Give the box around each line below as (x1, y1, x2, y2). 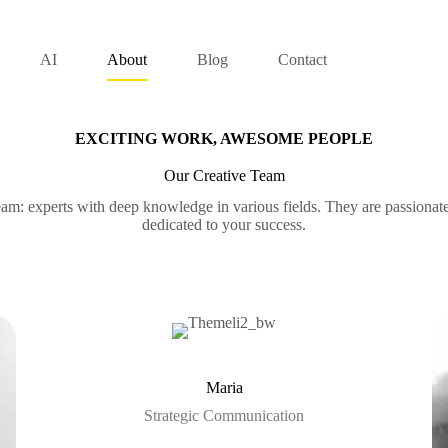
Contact (277, 51, 327, 68)
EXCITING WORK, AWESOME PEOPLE (75, 130, 373, 147)
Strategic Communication (144, 407, 304, 424)
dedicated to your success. (142, 216, 306, 233)
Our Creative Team (163, 167, 285, 184)
